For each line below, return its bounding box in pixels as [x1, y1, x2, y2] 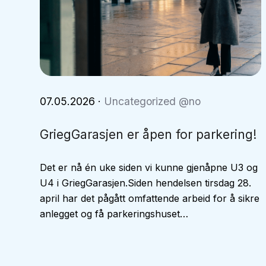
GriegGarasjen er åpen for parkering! [40, 127, 258, 142]
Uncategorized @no [104, 95, 201, 107]
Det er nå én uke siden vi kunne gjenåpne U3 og [40, 161, 258, 173]
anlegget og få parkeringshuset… [40, 208, 189, 220]
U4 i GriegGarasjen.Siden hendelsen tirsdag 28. [40, 177, 252, 189]
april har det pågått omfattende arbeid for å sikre [40, 192, 260, 204]
